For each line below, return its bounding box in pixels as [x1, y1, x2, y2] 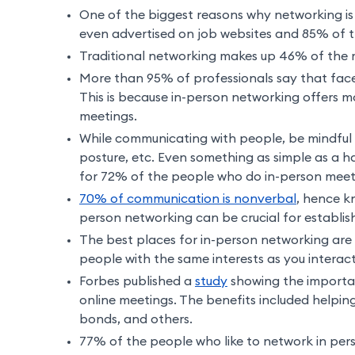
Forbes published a [79, 275, 195, 288]
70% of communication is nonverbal [79, 193, 296, 206]
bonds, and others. [79, 313, 193, 326]
